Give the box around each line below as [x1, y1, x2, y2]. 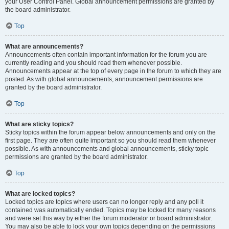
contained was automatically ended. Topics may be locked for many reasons [5, 207, 216, 214]
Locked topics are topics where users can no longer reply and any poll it [5, 198, 203, 205]
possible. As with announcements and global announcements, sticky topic [5, 145, 209, 152]
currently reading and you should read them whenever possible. [5, 59, 182, 66]
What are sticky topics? [5, 121, 74, 128]
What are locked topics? [5, 190, 75, 197]
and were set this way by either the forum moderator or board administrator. [5, 215, 212, 222]
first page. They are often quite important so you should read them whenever [5, 137, 216, 144]
